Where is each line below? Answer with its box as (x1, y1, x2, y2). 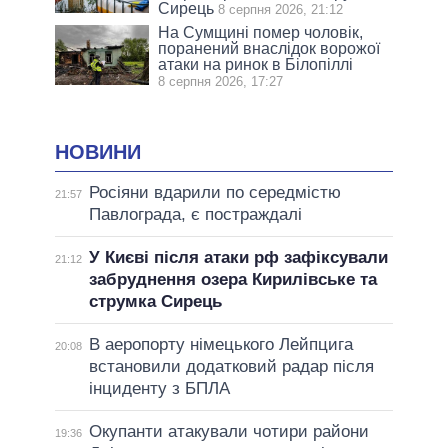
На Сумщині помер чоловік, (158, 23, 364, 41)
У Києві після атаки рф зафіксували (88, 248, 388, 268)
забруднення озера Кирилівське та (88, 270, 377, 290)
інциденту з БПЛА (88, 379, 230, 399)
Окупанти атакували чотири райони (88, 422, 369, 442)
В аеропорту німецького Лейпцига (88, 335, 353, 355)
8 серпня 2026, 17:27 (158, 73, 284, 89)
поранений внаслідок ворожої (158, 39, 381, 57)
